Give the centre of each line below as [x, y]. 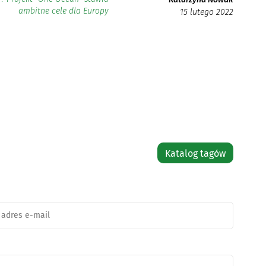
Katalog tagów [196, 153]
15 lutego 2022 [207, 12]
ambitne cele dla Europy [64, 11]
